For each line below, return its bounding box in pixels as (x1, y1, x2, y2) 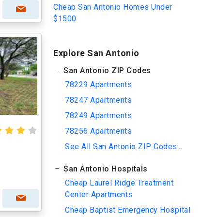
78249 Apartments (65, 111, 132, 120)
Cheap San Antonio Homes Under (53, 2, 172, 12)
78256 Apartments (65, 126, 132, 136)
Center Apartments (65, 190, 133, 199)
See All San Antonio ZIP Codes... (65, 142, 182, 151)
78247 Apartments (65, 95, 132, 105)
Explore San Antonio (53, 48, 139, 58)
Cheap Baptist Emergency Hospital (65, 205, 190, 215)
